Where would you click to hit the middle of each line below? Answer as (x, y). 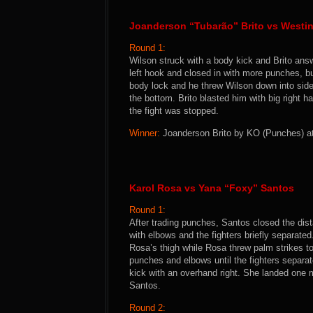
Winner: (145, 133)
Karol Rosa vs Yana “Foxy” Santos (212, 188)
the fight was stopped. (174, 111)
